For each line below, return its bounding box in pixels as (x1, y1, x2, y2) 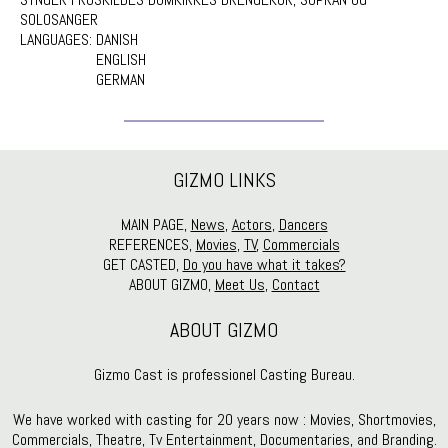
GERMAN (96, 69, 145, 90)
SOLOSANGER (20, 9, 98, 30)
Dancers (278, 214, 328, 235)
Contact (271, 274, 320, 295)
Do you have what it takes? (182, 254, 346, 275)
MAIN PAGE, (120, 214, 191, 235)
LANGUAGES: (20, 29, 96, 50)
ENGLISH (96, 49, 146, 70)
